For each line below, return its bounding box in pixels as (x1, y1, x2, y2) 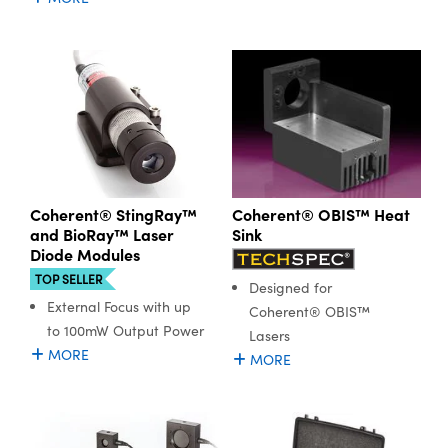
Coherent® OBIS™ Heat (231, 202, 410, 225)
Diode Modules (30, 242, 140, 265)
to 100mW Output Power (47, 320, 204, 340)
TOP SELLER (35, 270, 102, 287)
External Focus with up (47, 296, 191, 316)
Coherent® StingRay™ (30, 202, 197, 225)
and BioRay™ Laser (30, 222, 174, 245)
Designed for (248, 277, 332, 297)
